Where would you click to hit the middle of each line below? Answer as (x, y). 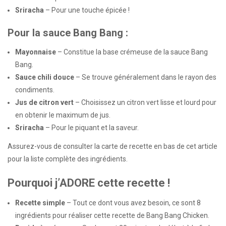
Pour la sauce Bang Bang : (68, 33)
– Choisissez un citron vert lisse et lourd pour (145, 103)
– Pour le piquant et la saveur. (91, 128)
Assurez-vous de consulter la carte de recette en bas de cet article (112, 146)
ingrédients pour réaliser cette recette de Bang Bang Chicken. (112, 216)
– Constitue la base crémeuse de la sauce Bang (132, 52)
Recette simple (40, 203)
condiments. (35, 90)
